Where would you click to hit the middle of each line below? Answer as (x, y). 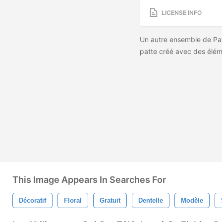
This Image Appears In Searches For (89, 180)
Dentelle (151, 200)
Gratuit (110, 200)
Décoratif (32, 200)
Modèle (192, 200)
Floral (73, 200)
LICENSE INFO (182, 12)
